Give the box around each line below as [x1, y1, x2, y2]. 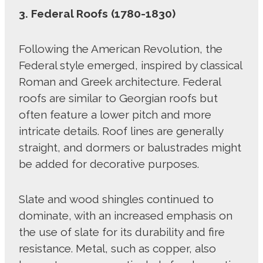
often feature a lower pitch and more [19, 108, 211, 122]
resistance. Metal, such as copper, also [19, 242, 216, 255]
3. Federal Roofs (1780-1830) [19, 7, 178, 21]
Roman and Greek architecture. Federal [19, 75, 221, 89]
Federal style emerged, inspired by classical [19, 59, 242, 72]
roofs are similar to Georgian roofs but [19, 92, 218, 105]
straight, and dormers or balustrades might [19, 141, 241, 154]
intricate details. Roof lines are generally [19, 124, 223, 138]
